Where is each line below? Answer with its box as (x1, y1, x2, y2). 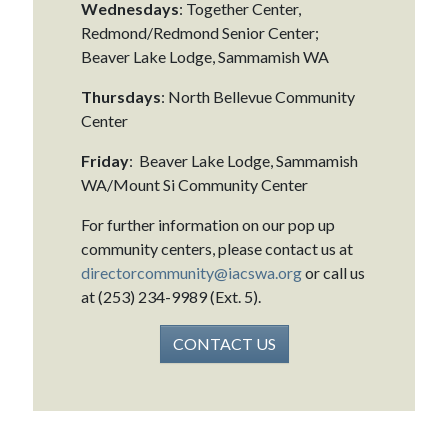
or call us (302, 262, 365, 282)
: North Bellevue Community (161, 86, 355, 106)
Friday (81, 150, 129, 170)
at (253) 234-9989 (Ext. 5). (81, 286, 261, 306)
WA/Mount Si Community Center (81, 174, 308, 194)
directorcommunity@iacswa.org (81, 262, 302, 282)
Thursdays (81, 86, 161, 106)
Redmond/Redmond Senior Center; (81, 22, 319, 42)
